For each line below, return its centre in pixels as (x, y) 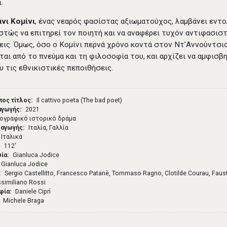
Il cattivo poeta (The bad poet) (79, 101)
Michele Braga (23, 201)
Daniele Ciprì (33, 192)
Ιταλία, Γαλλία (48, 128)
